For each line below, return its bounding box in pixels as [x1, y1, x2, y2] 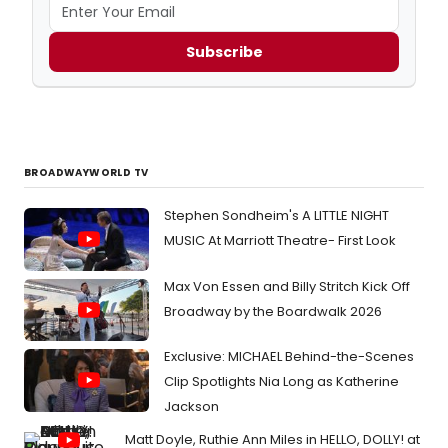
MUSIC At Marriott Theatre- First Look [164, 231, 396, 251]
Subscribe [185, 41, 263, 62]
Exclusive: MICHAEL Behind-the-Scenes [164, 347, 414, 367]
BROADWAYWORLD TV [24, 165, 149, 181]
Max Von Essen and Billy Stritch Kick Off [164, 276, 410, 296]
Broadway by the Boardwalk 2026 [164, 301, 382, 321]
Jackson [164, 397, 219, 417]
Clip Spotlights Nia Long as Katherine [164, 372, 399, 392]
